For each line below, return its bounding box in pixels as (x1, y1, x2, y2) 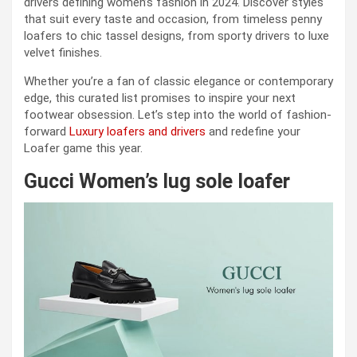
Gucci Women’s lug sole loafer (24, 169, 290, 193)
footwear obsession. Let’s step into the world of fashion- (24, 107, 331, 122)
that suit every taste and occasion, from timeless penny (24, 11, 322, 26)
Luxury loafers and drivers (69, 124, 206, 139)
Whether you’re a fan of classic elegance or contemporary (24, 73, 333, 88)
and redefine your (206, 124, 300, 139)
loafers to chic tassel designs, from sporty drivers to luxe (24, 28, 329, 43)
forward (24, 124, 69, 139)
